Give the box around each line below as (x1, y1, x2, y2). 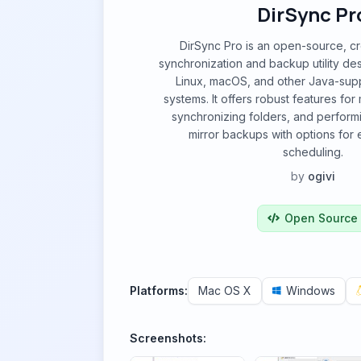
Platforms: (130, 284, 188, 297)
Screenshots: (130, 331, 206, 345)
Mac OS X (198, 284, 251, 297)
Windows (286, 284, 335, 297)
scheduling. (282, 145, 343, 159)
